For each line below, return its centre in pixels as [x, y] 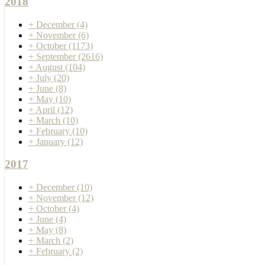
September [57, 56]
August [50, 67]
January [52, 141]
